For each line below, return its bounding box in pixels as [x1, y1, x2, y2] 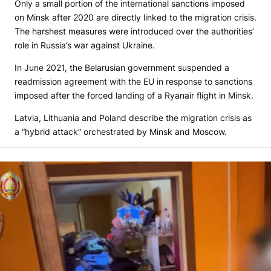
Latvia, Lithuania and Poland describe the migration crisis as [15, 113, 252, 123]
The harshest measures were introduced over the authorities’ [15, 26, 254, 37]
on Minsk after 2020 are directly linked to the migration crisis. [15, 12, 256, 23]
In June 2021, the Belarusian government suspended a [15, 62, 229, 73]
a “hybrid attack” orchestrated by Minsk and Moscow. [15, 126, 227, 137]
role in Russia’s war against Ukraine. [15, 40, 155, 51]
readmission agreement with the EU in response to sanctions [15, 76, 252, 87]
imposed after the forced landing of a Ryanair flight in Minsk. [15, 90, 253, 101]
